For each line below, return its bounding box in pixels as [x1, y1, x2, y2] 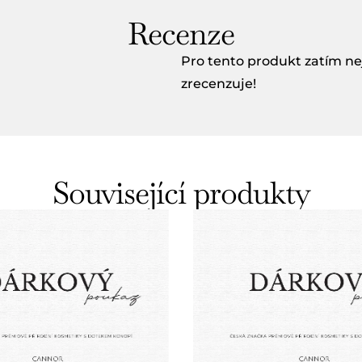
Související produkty [52, 173, 310, 213]
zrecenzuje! [181, 76, 256, 92]
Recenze [128, 14, 234, 54]
